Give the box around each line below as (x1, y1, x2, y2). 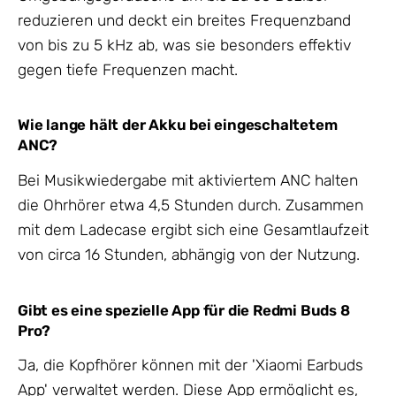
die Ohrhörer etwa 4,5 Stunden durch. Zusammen (18, 196, 363, 214)
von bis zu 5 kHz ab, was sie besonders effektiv (18, 35, 351, 54)
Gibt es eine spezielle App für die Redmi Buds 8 (18, 301, 350, 319)
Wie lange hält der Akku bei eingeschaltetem (18, 116, 338, 134)
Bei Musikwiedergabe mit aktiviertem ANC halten (18, 171, 358, 189)
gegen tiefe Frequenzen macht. (18, 60, 238, 79)
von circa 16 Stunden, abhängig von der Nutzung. (18, 246, 360, 263)
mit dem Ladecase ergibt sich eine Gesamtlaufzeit (18, 221, 369, 239)
